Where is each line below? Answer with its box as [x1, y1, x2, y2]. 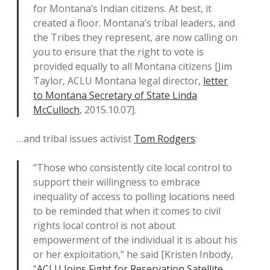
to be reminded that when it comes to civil [33, 204, 221, 218]
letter [203, 74, 228, 87]
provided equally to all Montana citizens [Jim [33, 60, 232, 73]
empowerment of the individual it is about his [33, 233, 237, 246]
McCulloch [33, 103, 80, 116]
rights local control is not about [33, 219, 175, 232]
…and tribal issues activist [17, 132, 134, 145]
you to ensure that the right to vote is [33, 45, 204, 58]
